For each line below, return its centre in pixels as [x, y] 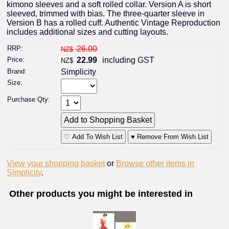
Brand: [17, 71]
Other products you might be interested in [101, 193]
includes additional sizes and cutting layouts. [88, 32]
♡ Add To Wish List [94, 137]
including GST [128, 60]
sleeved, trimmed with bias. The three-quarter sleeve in [106, 13]
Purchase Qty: [29, 99]
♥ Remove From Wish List [170, 137]
